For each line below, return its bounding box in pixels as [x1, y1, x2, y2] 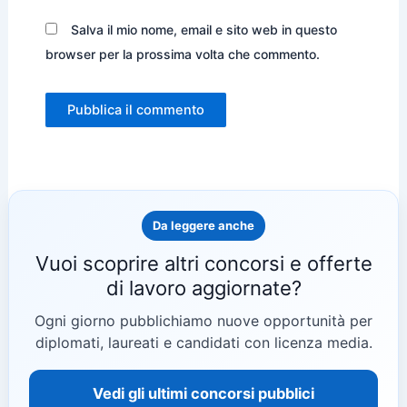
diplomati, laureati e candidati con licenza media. [35, 333, 372, 352]
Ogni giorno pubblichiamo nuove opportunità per [35, 312, 372, 330]
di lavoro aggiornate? [105, 276, 302, 300]
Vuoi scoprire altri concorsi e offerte [35, 252, 372, 275]
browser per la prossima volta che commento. [45, 46, 320, 63]
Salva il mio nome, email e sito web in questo [70, 22, 337, 38]
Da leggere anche [153, 218, 254, 233]
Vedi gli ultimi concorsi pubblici [93, 384, 314, 402]
